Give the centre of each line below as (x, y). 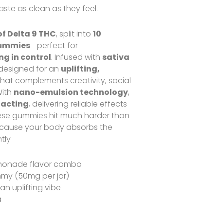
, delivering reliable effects (78, 104)
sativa (116, 57)
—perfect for (54, 45)
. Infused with (77, 57)
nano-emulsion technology (71, 92)
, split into (75, 34)
